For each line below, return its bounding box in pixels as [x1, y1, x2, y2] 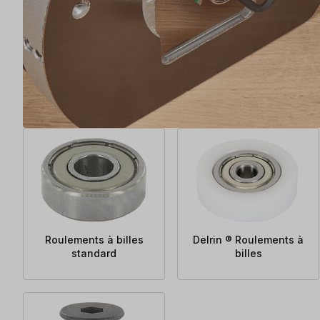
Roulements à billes [44, 233, 144, 246]
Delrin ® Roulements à [193, 233, 304, 246]
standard [71, 246, 117, 259]
